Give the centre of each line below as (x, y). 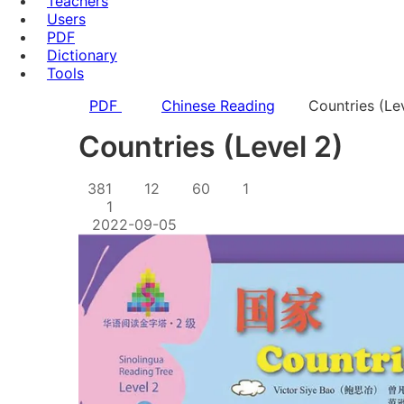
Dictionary (82, 55)
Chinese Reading (218, 105)
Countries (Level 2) (211, 146)
